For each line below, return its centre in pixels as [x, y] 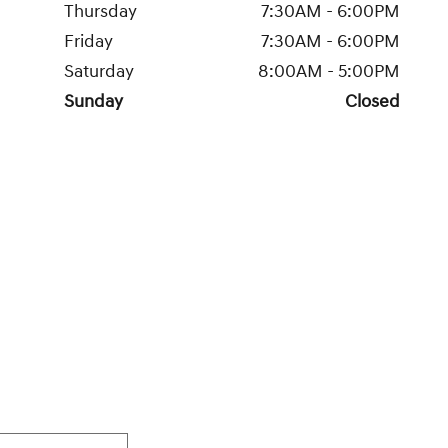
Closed [372, 102]
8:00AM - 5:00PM [329, 72]
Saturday [99, 72]
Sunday [93, 102]
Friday [88, 42]
